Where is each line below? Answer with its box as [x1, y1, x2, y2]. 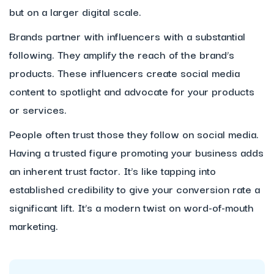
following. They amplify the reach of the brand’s [9, 46, 234, 63]
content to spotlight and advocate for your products [9, 83, 254, 100]
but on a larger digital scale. [9, 3, 144, 20]
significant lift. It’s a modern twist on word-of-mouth [9, 199, 254, 216]
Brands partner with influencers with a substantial [9, 28, 245, 45]
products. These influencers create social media [9, 64, 240, 81]
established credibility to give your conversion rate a [9, 180, 260, 198]
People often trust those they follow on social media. [9, 125, 259, 143]
